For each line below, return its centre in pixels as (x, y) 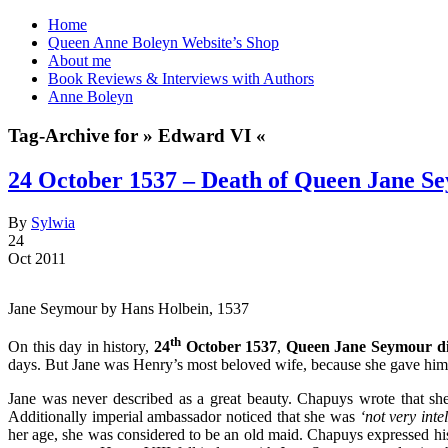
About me (79, 60)
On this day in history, (81, 346)
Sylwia (53, 222)
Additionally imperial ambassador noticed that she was (184, 416)
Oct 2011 (37, 258)
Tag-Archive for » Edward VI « (137, 135)
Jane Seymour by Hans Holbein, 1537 (128, 308)
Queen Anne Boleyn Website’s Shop (163, 42)
